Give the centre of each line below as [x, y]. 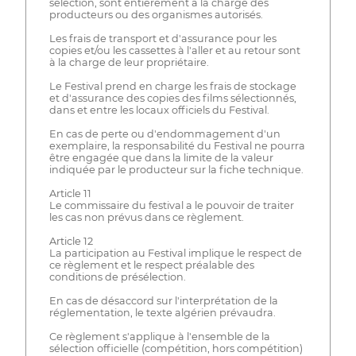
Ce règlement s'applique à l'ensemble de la [159, 336]
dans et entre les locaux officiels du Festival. [159, 110]
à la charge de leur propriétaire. [129, 62]
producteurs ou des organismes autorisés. [156, 14]
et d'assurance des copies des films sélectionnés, [172, 98]
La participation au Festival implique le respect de [175, 253]
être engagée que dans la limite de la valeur [161, 157]
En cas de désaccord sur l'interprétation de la [163, 300]
